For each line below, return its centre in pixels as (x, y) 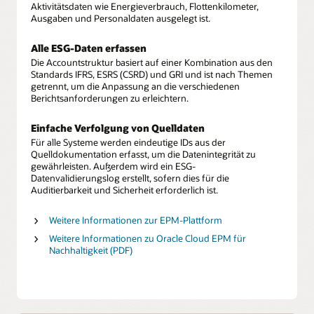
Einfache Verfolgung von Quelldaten (118, 128)
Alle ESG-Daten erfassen (89, 48)
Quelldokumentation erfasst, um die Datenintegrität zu (143, 155)
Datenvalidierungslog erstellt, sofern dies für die (130, 178)
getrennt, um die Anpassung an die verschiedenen (135, 86)
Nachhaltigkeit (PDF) (90, 251)
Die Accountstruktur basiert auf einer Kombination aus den (152, 62)
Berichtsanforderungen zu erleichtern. (110, 98)
